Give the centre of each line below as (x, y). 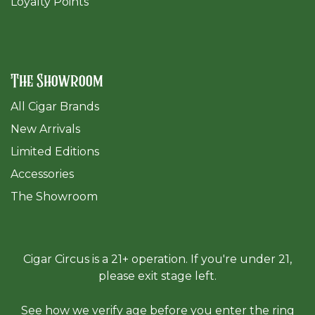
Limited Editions (55, 152)
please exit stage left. (157, 276)
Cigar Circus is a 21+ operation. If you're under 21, (157, 259)
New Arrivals (45, 129)
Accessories (42, 174)
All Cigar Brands (55, 107)
